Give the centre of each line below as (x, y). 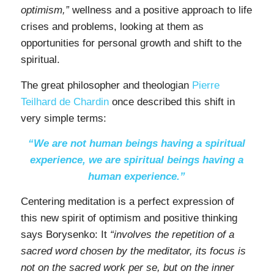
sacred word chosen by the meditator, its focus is (133, 251)
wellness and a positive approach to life (160, 10)
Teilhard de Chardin (65, 102)
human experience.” (137, 177)
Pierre (206, 85)
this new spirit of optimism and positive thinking (129, 218)
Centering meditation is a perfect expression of (127, 202)
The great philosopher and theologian (106, 85)
